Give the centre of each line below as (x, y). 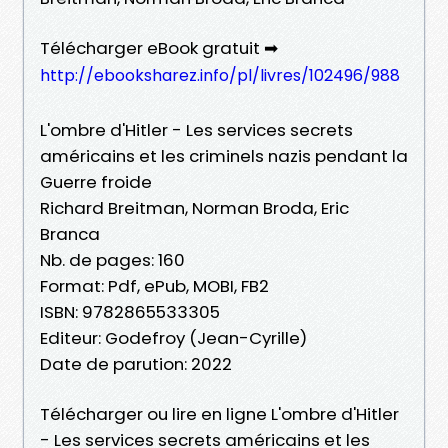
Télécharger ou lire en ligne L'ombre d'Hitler (219, 413)
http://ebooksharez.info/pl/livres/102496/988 (220, 75)
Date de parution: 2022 (136, 363)
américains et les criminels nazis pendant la (224, 155)
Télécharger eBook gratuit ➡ (159, 47)
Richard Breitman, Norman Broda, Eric (194, 207)
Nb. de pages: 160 (112, 259)
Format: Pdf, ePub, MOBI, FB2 (154, 285)
